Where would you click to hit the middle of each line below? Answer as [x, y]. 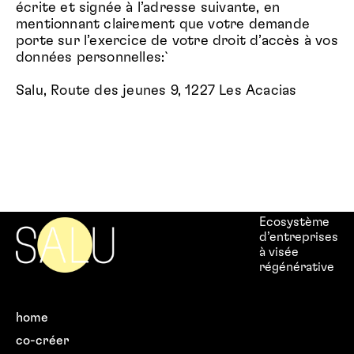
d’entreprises [299, 237]
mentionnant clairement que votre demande [163, 24]
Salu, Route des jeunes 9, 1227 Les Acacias [156, 91]
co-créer [43, 341]
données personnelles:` [92, 58]
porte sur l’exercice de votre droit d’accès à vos [177, 41]
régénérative [297, 267]
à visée [279, 252]
